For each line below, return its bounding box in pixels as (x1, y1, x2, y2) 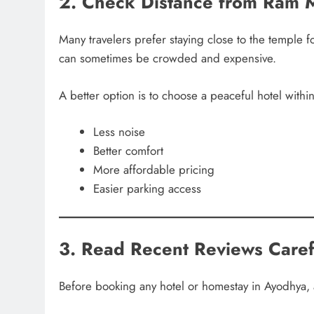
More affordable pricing (93, 161, 214, 179)
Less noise (93, 123, 145, 141)
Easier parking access (93, 180, 201, 198)
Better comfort (93, 142, 163, 160)
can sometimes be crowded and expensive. (59, 50, 276, 67)
